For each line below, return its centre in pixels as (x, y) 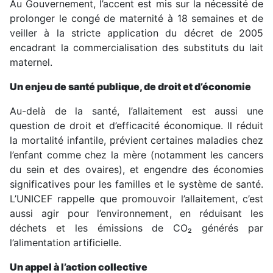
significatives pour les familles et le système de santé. (136, 184)
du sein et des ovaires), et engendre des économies (136, 170)
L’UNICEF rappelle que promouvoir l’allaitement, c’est (136, 199)
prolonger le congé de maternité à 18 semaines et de (136, 19)
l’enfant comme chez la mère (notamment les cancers (136, 155)
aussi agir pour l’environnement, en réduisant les (136, 214)
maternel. (31, 62)
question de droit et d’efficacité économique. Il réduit (136, 126)
